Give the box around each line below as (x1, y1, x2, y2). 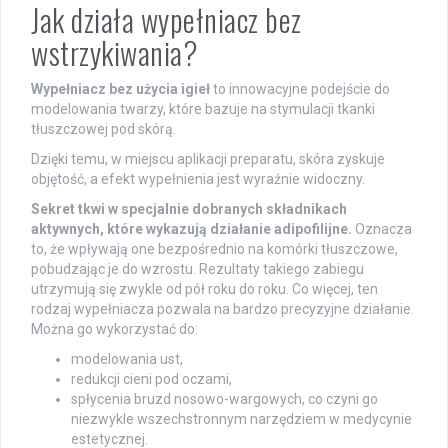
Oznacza (352, 220, 412, 237)
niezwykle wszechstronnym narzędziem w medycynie (71, 410, 412, 427)
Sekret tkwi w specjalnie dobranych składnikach (31, 200, 347, 217)
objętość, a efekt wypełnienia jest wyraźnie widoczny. (31, 170, 365, 187)
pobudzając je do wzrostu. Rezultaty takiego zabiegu (31, 260, 364, 277)
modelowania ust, (71, 350, 183, 367)
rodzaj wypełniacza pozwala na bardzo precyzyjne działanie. (31, 300, 414, 317)
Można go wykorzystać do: (31, 320, 198, 337)
